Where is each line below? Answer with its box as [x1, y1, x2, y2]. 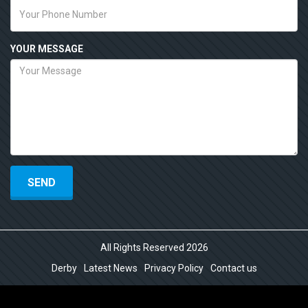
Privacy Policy [144, 263, 203, 274]
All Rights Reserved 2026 [100, 242, 208, 253]
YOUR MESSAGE [10, 43, 83, 54]
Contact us [210, 263, 257, 274]
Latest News [83, 263, 137, 274]
